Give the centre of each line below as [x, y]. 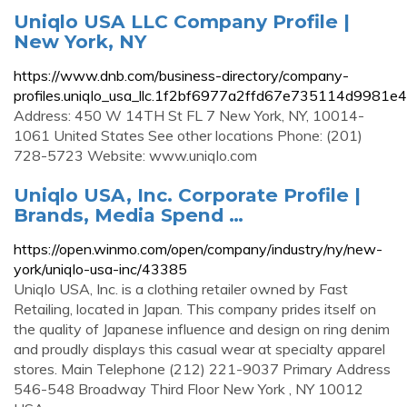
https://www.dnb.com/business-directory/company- [181, 75]
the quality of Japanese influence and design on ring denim [202, 329]
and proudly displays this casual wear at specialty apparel [199, 349]
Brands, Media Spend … [129, 215]
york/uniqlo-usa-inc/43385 [100, 269]
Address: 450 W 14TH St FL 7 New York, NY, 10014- [189, 115]
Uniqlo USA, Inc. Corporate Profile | [187, 195]
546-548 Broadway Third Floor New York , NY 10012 [189, 389]
